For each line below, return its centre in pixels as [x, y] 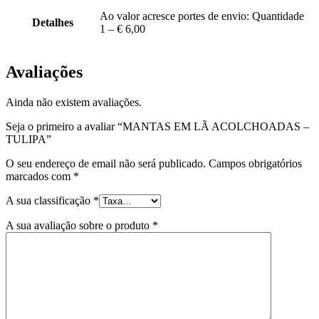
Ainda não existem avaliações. [74, 103]
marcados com [40, 177]
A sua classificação [49, 201]
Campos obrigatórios [254, 164]
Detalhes [52, 22]
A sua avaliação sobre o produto [79, 226]
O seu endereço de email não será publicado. [106, 164]
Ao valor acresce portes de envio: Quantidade [202, 16]
